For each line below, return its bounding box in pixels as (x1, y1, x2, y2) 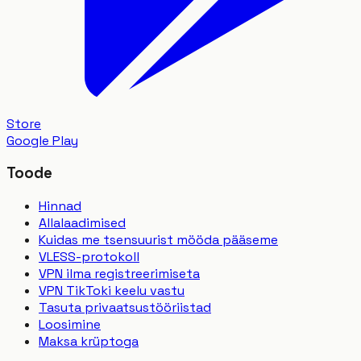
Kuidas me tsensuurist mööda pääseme (39, 231, 278, 249)
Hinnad (39, 197, 81, 215)
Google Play (6, 131, 78, 149)
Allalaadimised (39, 214, 126, 232)
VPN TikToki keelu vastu (39, 282, 185, 300)
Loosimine (39, 316, 101, 334)
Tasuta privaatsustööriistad (39, 299, 211, 317)
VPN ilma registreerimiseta (39, 265, 200, 283)
